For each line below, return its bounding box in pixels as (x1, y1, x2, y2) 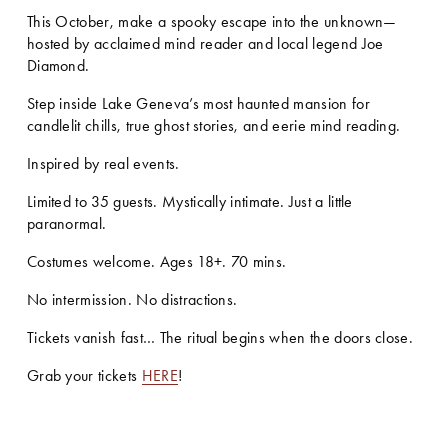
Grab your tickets (26, 366, 142, 386)
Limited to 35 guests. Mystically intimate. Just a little (26, 192, 353, 212)
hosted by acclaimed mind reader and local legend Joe (26, 34, 384, 54)
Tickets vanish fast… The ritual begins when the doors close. (26, 328, 414, 348)
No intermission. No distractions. (26, 290, 238, 310)
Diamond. (26, 56, 90, 76)
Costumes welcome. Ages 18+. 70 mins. (26, 252, 287, 272)
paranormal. (26, 214, 107, 234)
